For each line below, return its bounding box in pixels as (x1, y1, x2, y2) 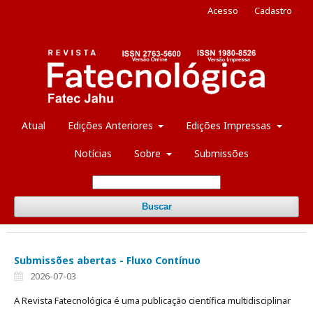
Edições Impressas (186, 118, 274, 132)
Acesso (208, 4, 238, 17)
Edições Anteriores (67, 118, 156, 132)
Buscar (141, 201, 172, 212)
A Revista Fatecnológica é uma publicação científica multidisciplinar (14, 293, 291, 307)
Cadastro (254, 4, 292, 17)
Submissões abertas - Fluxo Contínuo (14, 253, 201, 267)
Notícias (74, 146, 112, 160)
